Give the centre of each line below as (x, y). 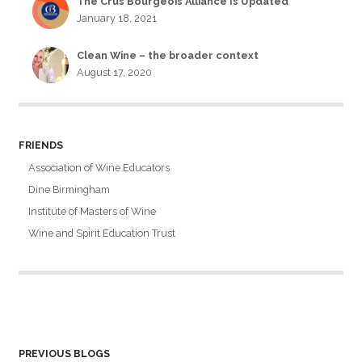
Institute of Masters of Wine (93, 212)
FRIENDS (40, 145)
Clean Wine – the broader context (168, 56)
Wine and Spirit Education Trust (102, 234)
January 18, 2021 (117, 19)
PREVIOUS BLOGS (64, 354)
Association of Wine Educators (99, 168)
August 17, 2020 (115, 73)
